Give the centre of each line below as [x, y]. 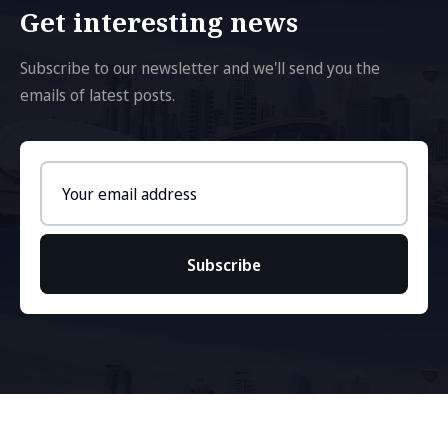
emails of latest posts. [97, 95]
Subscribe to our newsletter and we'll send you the [200, 68]
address [71, 206]
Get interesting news [159, 22]
